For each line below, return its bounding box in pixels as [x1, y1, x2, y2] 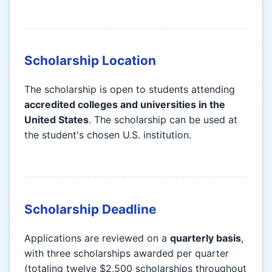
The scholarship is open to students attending [24, 83, 235, 96]
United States [24, 114, 89, 126]
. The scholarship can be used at [89, 114, 237, 126]
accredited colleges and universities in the [24, 98, 225, 111]
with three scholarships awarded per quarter [24, 246, 229, 259]
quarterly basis [170, 231, 241, 244]
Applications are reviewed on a [24, 231, 170, 244]
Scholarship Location [24, 53, 156, 69]
